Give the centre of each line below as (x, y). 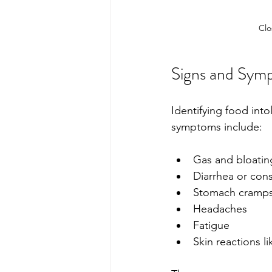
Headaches (220, 209)
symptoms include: (217, 127)
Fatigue (213, 226)
